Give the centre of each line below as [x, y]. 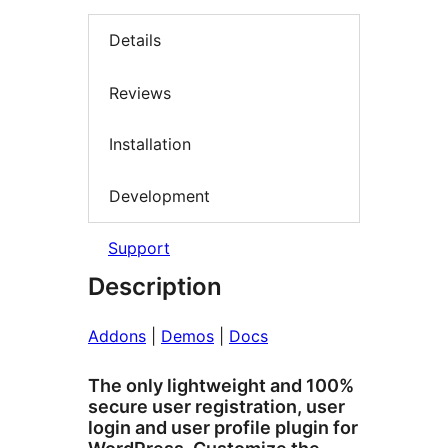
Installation [150, 144]
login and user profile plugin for [223, 428]
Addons [117, 336]
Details [135, 40]
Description [155, 287]
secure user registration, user [216, 407]
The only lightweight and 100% [221, 386]
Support [139, 248]
